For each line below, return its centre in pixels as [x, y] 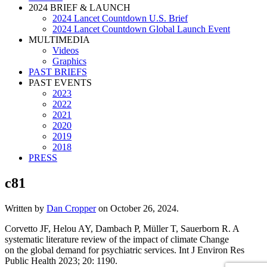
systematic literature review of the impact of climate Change [117, 239]
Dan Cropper [71, 208]
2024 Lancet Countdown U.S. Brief [120, 18]
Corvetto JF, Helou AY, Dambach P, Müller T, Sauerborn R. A [122, 228]
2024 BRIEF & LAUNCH [80, 7]
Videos [66, 50]
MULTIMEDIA [59, 40]
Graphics [69, 61]
